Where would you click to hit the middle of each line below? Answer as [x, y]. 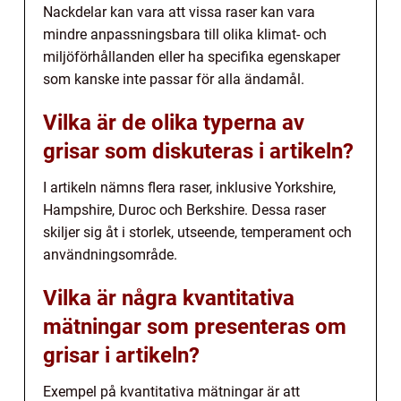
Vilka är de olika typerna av [174, 123]
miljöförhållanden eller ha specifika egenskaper [192, 57]
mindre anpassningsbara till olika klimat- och [185, 35]
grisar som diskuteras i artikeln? [198, 152]
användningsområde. [110, 255]
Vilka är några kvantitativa [169, 299]
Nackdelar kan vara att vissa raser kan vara [179, 13]
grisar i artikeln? [121, 356]
